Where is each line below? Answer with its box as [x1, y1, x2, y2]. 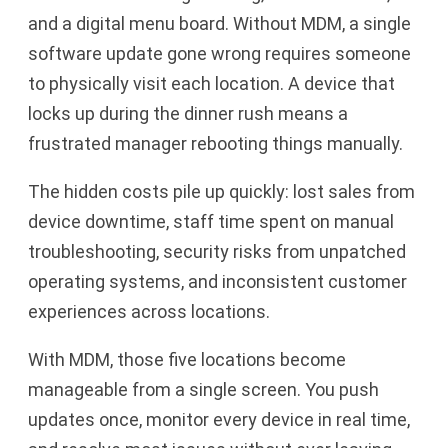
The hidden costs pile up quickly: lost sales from [28, 181, 415, 202]
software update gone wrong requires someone [28, 43, 411, 64]
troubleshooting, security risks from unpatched [28, 241, 406, 262]
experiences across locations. [28, 301, 270, 322]
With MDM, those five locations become [28, 349, 346, 370]
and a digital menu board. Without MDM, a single [28, 13, 411, 34]
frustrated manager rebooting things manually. [28, 133, 403, 154]
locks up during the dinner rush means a [28, 103, 348, 124]
